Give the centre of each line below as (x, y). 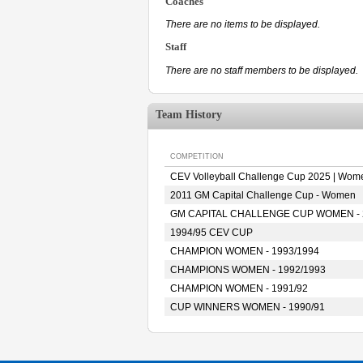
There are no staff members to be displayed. (262, 71)
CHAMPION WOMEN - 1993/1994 (245, 251)
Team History (189, 115)
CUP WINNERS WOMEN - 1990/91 (248, 307)
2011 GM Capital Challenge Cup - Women (263, 195)
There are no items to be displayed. (243, 25)
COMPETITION (197, 156)
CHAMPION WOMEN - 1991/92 (239, 288)
